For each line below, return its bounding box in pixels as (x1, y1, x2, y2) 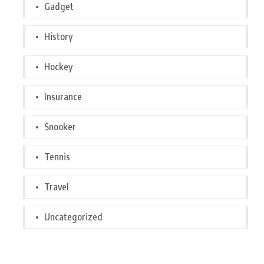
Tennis (44, 151, 70, 163)
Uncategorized (44, 211, 103, 223)
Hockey (44, 61, 72, 72)
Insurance (44, 91, 82, 103)
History (44, 31, 72, 42)
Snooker (44, 121, 76, 133)
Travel (44, 181, 69, 193)
